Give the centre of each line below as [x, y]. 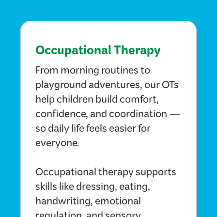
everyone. [58, 145]
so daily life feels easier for [93, 131]
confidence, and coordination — [108, 116]
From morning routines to [93, 72]
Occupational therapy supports [106, 174]
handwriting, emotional [88, 203]
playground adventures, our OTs [107, 87]
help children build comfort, [97, 101]
